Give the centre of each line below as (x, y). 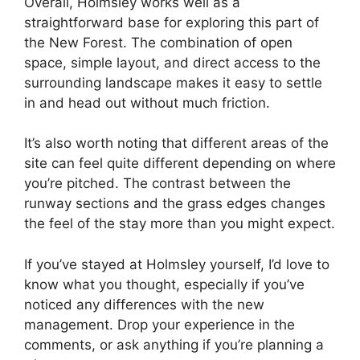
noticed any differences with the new (144, 304)
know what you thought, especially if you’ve (164, 284)
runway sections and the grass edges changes (175, 204)
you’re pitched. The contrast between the (157, 184)
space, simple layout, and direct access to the (172, 62)
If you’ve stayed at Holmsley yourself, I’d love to (177, 264)
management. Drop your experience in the (160, 324)
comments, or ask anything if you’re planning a (174, 344)
